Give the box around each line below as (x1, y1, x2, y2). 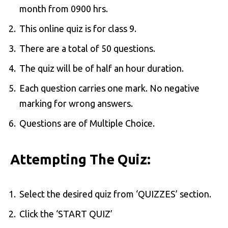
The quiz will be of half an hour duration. (19, 63, 184, 73)
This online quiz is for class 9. (19, 23, 136, 34)
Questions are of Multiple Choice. (19, 118, 155, 128)
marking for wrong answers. (19, 98, 133, 108)
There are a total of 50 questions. (19, 43, 155, 53)
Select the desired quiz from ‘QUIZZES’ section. (19, 188, 211, 199)
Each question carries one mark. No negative (19, 82, 199, 93)
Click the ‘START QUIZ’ (19, 208, 112, 219)
